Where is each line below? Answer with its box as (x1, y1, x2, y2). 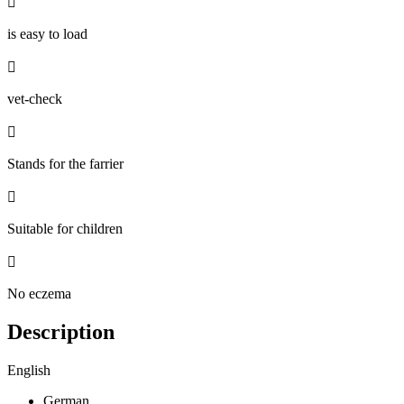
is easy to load (7, 25, 87, 41)
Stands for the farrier (7, 155, 124, 171)
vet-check (7, 90, 62, 106)
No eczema (7, 285, 71, 301)
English (7, 362, 50, 378)
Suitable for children (7, 220, 123, 236)
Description (7, 319, 115, 344)
